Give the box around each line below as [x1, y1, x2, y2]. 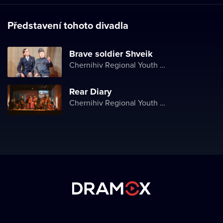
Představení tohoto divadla [7, 18, 128, 32]
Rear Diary [69, 85, 111, 98]
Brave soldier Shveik [69, 47, 153, 60]
